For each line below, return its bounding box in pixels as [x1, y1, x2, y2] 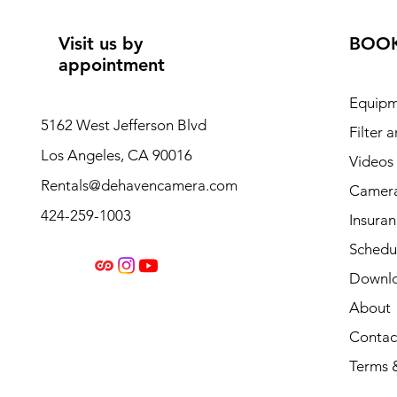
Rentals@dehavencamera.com [40, 176, 237, 195]
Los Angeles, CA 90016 [40, 146, 192, 165]
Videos [348, 152, 393, 171]
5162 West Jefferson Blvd [40, 116, 206, 135]
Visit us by [58, 33, 143, 55]
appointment [58, 54, 165, 76]
